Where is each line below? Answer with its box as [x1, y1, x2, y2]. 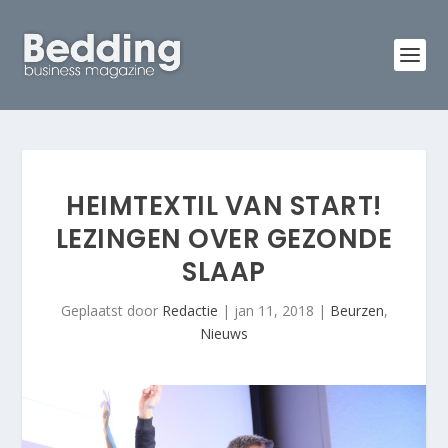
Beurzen [329, 301, 384, 320]
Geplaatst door [60, 301, 162, 320]
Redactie [161, 301, 218, 320]
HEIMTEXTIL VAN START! [66, 188, 382, 224]
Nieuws [200, 324, 248, 343]
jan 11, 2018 [233, 301, 314, 320]
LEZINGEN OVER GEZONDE [55, 221, 393, 257]
